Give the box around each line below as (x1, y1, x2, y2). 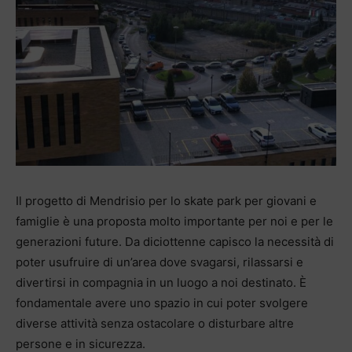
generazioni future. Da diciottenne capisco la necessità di (16, 234, 334, 249)
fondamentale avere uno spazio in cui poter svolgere (16, 295, 308, 310)
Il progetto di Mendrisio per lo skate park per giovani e (16, 193, 317, 208)
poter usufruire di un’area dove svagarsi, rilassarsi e (16, 255, 303, 269)
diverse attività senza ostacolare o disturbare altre (16, 316, 294, 331)
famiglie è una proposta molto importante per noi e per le (16, 214, 333, 229)
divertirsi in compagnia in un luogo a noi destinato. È (16, 275, 306, 290)
